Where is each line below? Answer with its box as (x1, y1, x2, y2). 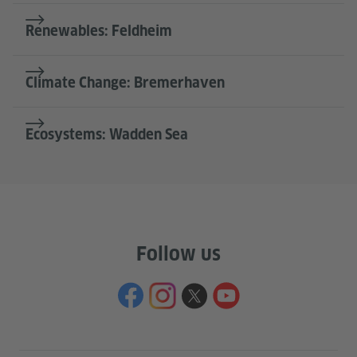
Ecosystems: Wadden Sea (25, 126, 188, 143)
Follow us (136, 242, 221, 266)
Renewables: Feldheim (25, 22, 172, 40)
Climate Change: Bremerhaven (25, 74, 225, 92)
